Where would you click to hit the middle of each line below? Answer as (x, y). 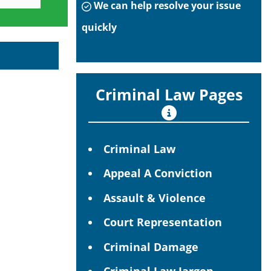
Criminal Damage (151, 247)
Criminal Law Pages (169, 94)
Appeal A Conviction (158, 173)
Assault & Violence (155, 198)
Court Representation (163, 222)
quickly (99, 27)
